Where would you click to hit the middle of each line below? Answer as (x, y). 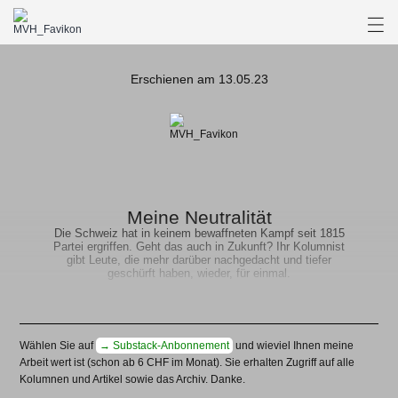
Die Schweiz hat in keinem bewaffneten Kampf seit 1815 (199, 233)
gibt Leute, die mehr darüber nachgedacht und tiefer (199, 260)
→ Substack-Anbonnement (165, 346)
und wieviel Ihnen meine (294, 346)
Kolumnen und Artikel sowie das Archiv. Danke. (133, 379)
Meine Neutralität (199, 217)
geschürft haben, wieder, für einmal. (199, 273)
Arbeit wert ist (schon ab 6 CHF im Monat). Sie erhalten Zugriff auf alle (187, 362)
